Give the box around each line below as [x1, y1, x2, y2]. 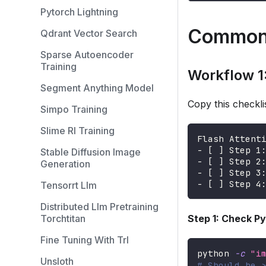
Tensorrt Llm [40, 179, 97, 191]
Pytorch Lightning [40, 6, 118, 18]
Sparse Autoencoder [40, 49, 134, 61]
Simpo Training [40, 103, 107, 115]
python [197, 248, 235, 259]
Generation [40, 158, 90, 170]
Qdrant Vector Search [40, 27, 137, 39]
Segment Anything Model [40, 82, 154, 94]
